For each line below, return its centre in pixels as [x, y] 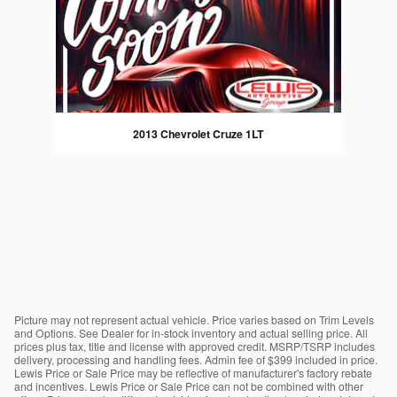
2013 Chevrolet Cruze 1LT [198, 133]
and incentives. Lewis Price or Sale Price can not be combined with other [189, 385]
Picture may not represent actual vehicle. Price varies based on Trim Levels [194, 319]
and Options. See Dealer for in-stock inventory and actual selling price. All [191, 332]
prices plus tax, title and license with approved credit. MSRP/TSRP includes [195, 346]
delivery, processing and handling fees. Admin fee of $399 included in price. [196, 359]
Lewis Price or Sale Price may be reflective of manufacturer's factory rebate [193, 372]
